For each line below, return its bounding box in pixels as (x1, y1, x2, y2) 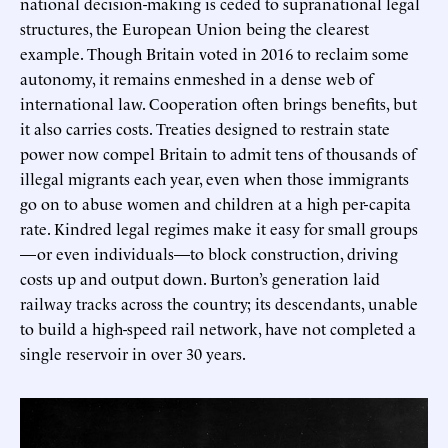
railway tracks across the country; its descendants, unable (20, 291, 418, 314)
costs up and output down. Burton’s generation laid (20, 266, 380, 289)
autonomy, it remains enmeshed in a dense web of (20, 66, 373, 89)
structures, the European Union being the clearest (20, 16, 369, 39)
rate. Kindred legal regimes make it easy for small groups (20, 216, 418, 239)
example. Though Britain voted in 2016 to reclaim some (20, 41, 409, 64)
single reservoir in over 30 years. (20, 341, 246, 364)
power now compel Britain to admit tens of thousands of (20, 141, 416, 164)
